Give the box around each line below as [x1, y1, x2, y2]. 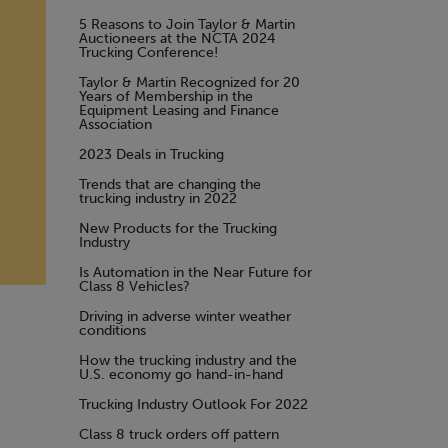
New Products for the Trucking [79, 220, 277, 237]
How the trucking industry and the [79, 352, 297, 369]
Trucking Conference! [79, 44, 218, 61]
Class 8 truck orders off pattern [79, 426, 279, 443]
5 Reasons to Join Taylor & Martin [79, 16, 295, 33]
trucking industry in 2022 [79, 190, 237, 207]
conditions [79, 322, 146, 339]
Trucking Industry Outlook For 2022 [79, 396, 308, 413]
